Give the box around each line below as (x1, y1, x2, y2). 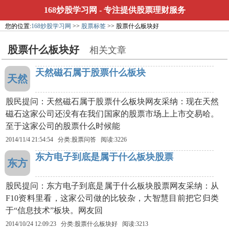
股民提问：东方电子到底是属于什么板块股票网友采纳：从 (6, 181, 219, 190)
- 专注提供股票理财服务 (97, 6, 186, 14)
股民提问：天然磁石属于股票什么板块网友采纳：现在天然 (6, 97, 219, 106)
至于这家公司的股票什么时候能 (6, 122, 120, 130)
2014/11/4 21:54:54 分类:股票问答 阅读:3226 (6, 136, 127, 143)
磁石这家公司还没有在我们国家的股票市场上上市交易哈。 (6, 109, 219, 118)
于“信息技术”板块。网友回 (6, 206, 103, 215)
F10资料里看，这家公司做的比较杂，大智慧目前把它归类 (6, 194, 219, 202)
